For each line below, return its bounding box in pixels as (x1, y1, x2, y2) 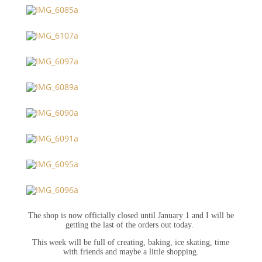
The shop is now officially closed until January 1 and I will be (27, 211, 234, 220)
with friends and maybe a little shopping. (63, 247, 199, 257)
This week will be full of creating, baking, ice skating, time (32, 238, 230, 247)
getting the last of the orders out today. (65, 220, 196, 230)
